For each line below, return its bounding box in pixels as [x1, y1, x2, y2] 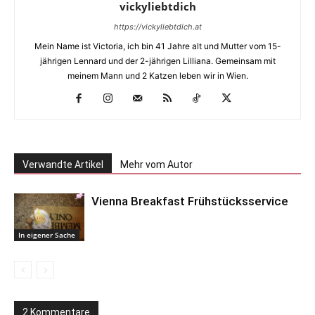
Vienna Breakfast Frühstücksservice [91, 193, 288, 208]
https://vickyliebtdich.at [113, 21, 202, 32]
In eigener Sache [18, 230, 75, 240]
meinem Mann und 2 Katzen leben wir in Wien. [67, 70, 248, 81]
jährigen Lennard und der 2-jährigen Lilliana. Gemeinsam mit [39, 55, 276, 66]
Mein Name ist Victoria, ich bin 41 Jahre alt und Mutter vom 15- [34, 40, 281, 51]
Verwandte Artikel [22, 158, 103, 170]
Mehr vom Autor [120, 158, 193, 170]
